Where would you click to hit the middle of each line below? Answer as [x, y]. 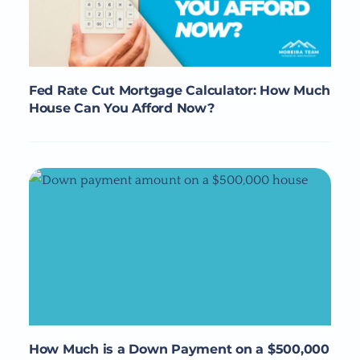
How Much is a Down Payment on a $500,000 [179, 349]
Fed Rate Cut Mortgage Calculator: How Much [179, 91]
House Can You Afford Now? [121, 108]
